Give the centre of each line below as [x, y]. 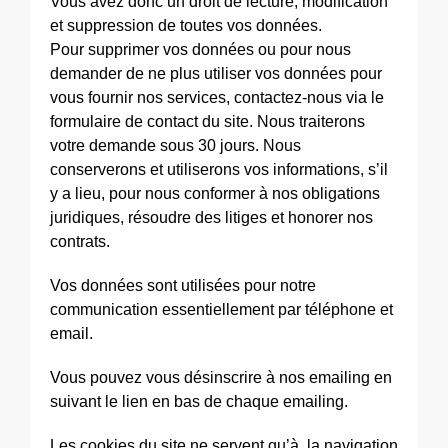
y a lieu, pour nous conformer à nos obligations [215, 193]
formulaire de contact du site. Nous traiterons [207, 121]
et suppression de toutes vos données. [186, 25]
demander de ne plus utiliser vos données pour [216, 73]
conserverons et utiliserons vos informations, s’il [219, 169]
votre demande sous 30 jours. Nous [175, 145]
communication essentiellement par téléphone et [221, 309]
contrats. [80, 241]
